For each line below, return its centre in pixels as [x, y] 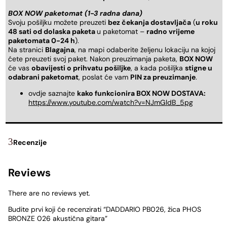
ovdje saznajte [53, 93]
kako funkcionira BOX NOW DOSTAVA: [141, 93]
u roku [207, 23]
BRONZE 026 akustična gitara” [58, 219]
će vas [20, 68]
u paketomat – [122, 32]
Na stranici [27, 50]
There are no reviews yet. [49, 193]
